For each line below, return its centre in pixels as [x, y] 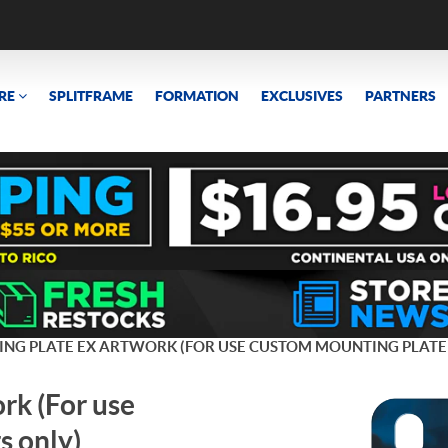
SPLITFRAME [91, 96]
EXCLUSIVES [302, 96]
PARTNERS [400, 96]
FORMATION [197, 96]
